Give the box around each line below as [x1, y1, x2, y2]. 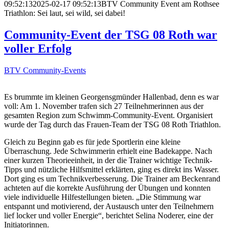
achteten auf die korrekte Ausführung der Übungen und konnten [4, 184, 211, 193]
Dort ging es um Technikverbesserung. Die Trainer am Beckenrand [4, 174, 220, 184]
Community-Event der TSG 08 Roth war [4, 28, 217, 42]
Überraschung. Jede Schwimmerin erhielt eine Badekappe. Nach [4, 147, 212, 156]
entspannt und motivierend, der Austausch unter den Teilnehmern [4, 202, 214, 211]
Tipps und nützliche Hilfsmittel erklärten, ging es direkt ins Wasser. [4, 165, 219, 174]
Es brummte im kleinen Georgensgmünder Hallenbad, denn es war [4, 93, 219, 102]
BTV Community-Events [4, 66, 86, 75]
